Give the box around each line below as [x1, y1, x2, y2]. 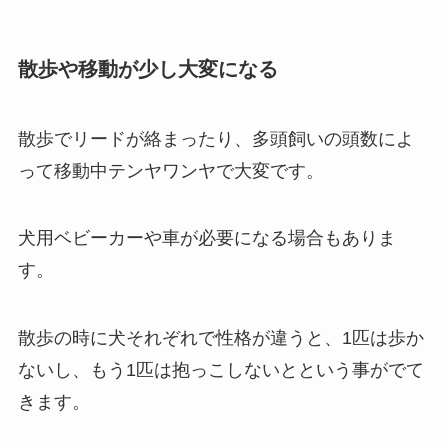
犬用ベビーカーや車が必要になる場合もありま [17, 228, 396, 249]
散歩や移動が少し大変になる [17, 58, 278, 81]
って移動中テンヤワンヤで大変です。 [17, 160, 324, 181]
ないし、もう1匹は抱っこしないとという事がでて [17, 360, 424, 381]
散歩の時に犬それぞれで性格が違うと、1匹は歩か [17, 328, 424, 349]
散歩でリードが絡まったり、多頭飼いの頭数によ [17, 128, 414, 149]
